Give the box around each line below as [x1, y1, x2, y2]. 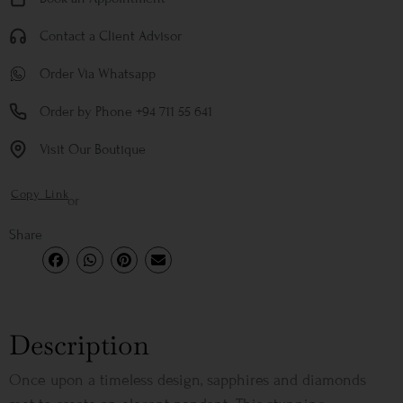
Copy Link [11, 186, 69, 201]
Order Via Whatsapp [40, 65, 156, 82]
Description [9, 327, 149, 363]
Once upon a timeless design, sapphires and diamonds [9, 371, 366, 390]
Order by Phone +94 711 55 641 [40, 103, 212, 120]
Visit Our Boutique [40, 140, 146, 157]
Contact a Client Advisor [40, 27, 182, 44]
